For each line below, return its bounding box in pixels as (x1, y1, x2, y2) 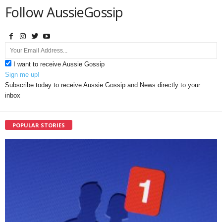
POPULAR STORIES (12, 121, 65, 129)
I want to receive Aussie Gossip (13, 60, 105, 68)
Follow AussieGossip (5, 3, 123, 22)
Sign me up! (5, 71, 40, 79)
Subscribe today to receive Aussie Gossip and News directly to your (5, 81, 200, 89)
